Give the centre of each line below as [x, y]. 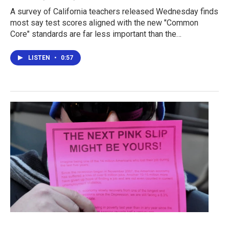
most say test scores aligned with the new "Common [104, 22]
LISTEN [40, 58]
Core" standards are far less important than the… [96, 34]
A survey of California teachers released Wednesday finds [114, 11]
